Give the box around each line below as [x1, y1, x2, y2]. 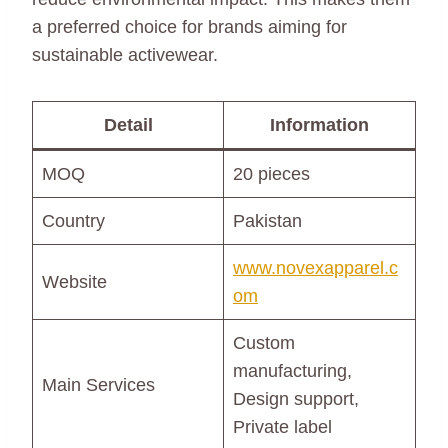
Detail [103, 115, 153, 136]
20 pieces [233, 164, 310, 185]
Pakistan [233, 211, 302, 232]
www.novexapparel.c [233, 258, 398, 279]
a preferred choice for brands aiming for [32, 17, 347, 38]
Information [270, 115, 369, 136]
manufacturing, [233, 361, 352, 382]
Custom [233, 333, 295, 354]
